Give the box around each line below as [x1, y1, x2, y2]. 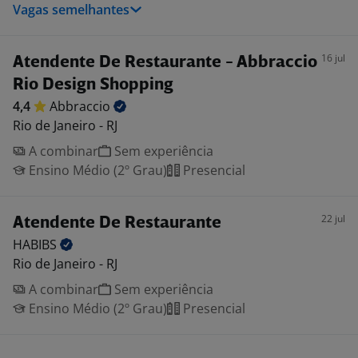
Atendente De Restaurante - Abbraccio [13, 54, 317, 71]
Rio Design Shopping [13, 77, 173, 93]
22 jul [321, 212, 345, 225]
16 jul [321, 51, 345, 65]
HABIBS [13, 236, 60, 253]
